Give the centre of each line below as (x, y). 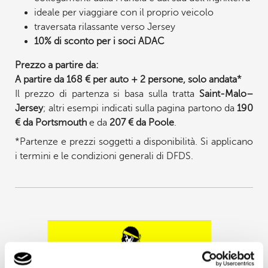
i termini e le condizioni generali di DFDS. (104, 156)
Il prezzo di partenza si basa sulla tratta (107, 94)
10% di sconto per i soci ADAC (99, 42)
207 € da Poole (141, 123)
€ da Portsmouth (51, 123)
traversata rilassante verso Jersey (104, 27)
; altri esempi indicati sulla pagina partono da (140, 109)
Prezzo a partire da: (57, 66)
